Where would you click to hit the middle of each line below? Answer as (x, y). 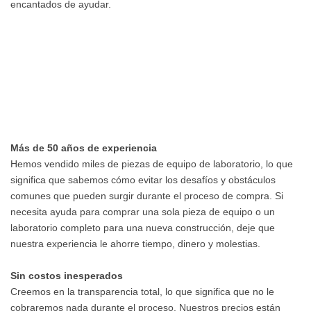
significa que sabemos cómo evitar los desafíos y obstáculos (143, 179)
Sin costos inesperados (67, 275)
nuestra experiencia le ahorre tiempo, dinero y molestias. (135, 243)
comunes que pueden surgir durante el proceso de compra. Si (147, 195)
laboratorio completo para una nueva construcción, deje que (143, 227)
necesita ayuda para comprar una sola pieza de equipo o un (143, 211)
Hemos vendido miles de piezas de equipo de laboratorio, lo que (152, 163)
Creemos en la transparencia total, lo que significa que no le (142, 291)
